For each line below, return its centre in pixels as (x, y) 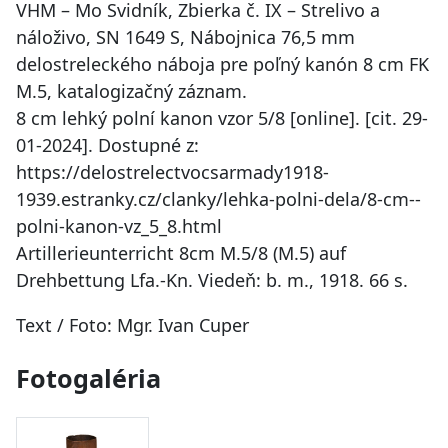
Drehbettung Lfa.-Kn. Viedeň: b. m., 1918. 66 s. (212, 279)
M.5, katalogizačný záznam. (131, 90)
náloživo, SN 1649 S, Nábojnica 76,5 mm (185, 36)
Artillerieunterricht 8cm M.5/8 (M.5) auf (181, 252)
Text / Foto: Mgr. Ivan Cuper (132, 324)
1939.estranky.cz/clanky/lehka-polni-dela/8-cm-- (218, 198)
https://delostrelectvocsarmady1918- (172, 171)
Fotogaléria (88, 377)
